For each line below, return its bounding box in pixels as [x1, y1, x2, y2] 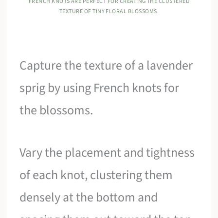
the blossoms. [19, 101, 93, 119]
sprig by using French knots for [19, 78, 180, 97]
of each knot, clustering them [19, 166, 173, 184]
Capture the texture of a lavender [19, 56, 193, 74]
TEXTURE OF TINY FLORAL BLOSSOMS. [59, 7, 159, 16]
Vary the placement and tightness [19, 144, 195, 162]
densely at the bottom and [19, 188, 158, 207]
